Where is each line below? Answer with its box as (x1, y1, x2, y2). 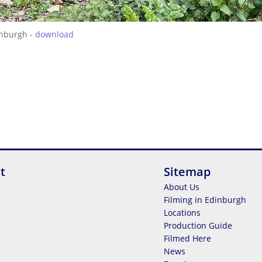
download (35, 29, 74, 40)
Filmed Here (164, 233, 211, 244)
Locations (164, 207, 201, 218)
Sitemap (164, 164, 211, 180)
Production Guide (164, 220, 232, 231)
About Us (164, 181, 199, 192)
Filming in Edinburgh (164, 194, 246, 205)
